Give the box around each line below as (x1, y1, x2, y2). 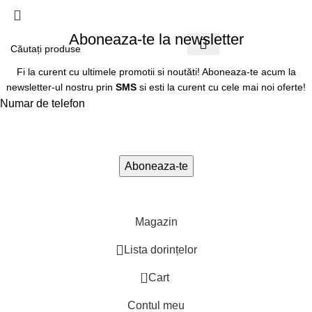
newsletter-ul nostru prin (6, 81, 116, 93)
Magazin (134, 216, 178, 228)
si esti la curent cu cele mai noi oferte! (139, 81, 306, 93)
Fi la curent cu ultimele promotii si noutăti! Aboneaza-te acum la (16, 66, 296, 78)
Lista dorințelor (123, 244, 197, 256)
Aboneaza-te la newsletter (68, 31, 244, 49)
